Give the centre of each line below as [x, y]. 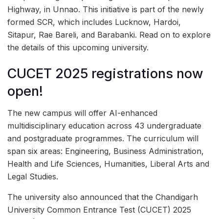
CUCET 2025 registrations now [105, 73]
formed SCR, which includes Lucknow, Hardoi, [94, 22]
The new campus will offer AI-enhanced [82, 113]
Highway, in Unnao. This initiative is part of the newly [106, 9]
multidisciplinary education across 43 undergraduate [104, 126]
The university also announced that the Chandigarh [103, 197]
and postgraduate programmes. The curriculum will [103, 139]
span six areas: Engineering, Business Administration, [106, 151]
